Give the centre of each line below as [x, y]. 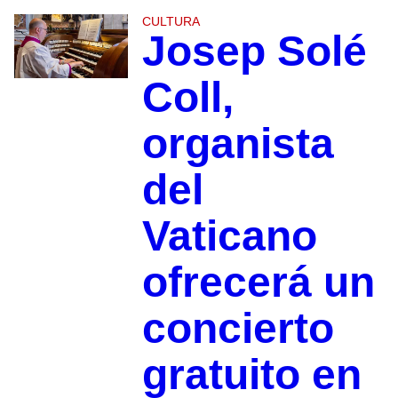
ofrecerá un [258, 283]
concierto [238, 329]
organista [238, 144]
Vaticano [229, 236]
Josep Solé [254, 52]
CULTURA [171, 22]
